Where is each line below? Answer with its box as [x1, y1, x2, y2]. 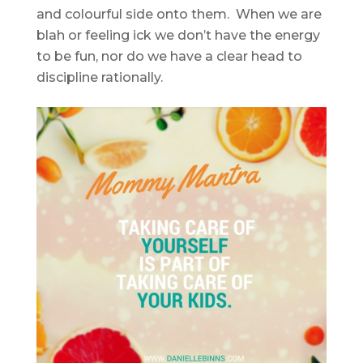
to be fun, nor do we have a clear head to [36, 49, 302, 65]
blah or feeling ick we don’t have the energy [36, 28, 320, 44]
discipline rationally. [36, 70, 163, 86]
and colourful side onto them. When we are [36, 6, 322, 23]
